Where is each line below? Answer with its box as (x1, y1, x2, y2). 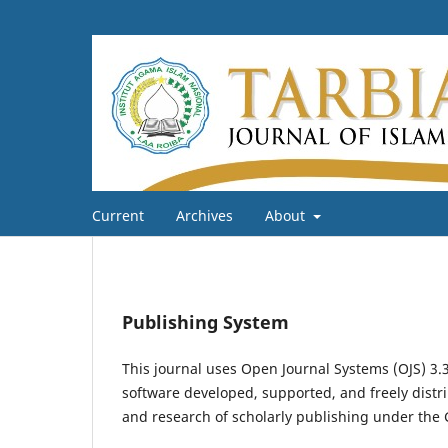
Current (92, 205, 144, 225)
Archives (176, 205, 233, 225)
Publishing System (122, 309, 289, 334)
